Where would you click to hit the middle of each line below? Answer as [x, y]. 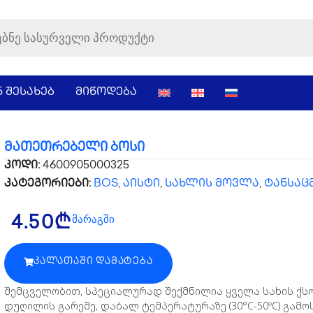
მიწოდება [106, 92]
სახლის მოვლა [212, 184]
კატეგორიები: [49, 184]
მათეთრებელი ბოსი [74, 147]
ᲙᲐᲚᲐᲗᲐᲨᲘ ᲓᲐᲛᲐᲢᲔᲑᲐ [93, 261]
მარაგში [94, 218]
